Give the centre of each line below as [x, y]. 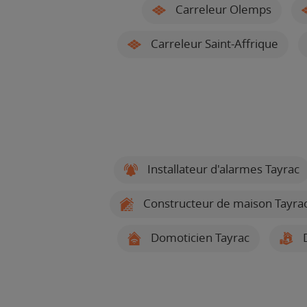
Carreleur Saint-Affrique [213, 44]
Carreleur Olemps [222, 9]
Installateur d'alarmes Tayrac [222, 169]
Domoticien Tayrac [199, 237]
